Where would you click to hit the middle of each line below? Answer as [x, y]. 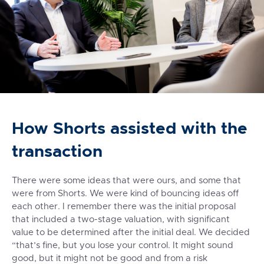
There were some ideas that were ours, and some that [126, 181]
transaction [57, 151]
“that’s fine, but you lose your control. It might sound [123, 246]
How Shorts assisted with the [130, 128]
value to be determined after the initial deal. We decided [131, 233]
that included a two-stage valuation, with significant [121, 220]
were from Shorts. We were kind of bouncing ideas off [125, 194]
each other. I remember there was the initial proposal [124, 207]
